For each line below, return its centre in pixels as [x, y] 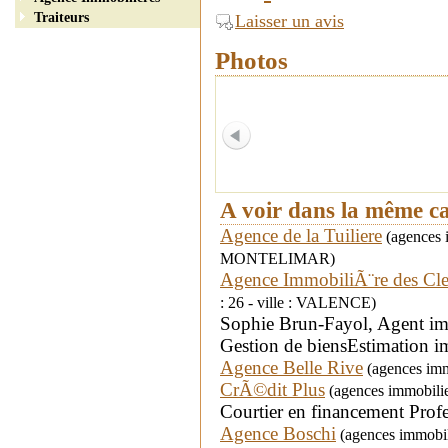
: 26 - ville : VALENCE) [298, 302]
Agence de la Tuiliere [301, 235]
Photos [251, 60]
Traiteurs [61, 17]
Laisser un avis [289, 20]
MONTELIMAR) [277, 258]
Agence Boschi [278, 433]
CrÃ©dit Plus [272, 389]
